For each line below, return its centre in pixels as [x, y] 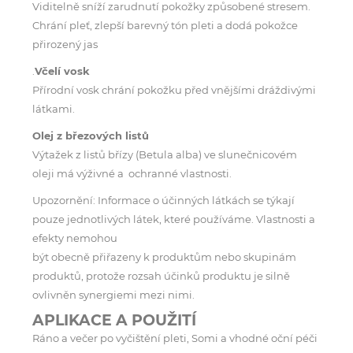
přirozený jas [65, 44]
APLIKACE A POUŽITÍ [114, 320]
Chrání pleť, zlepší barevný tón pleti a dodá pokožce [165, 25]
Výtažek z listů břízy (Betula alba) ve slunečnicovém [165, 154]
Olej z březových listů [91, 135]
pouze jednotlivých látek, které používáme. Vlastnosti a [174, 219]
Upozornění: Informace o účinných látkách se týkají [163, 200]
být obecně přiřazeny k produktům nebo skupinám [164, 256]
